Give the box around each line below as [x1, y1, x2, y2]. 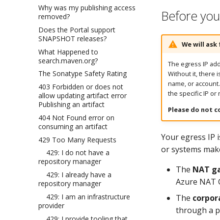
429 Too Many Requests [38, 135, 116, 144]
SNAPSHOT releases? [38, 33, 107, 43]
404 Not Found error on [38, 112, 114, 122]
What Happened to [38, 47, 98, 56]
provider [38, 200, 64, 210]
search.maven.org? [38, 55, 98, 65]
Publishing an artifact [38, 100, 105, 109]
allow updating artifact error [38, 91, 127, 100]
